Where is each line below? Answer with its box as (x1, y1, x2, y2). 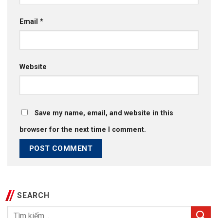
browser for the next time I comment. (19, 125, 146, 134)
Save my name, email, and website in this (35, 109, 173, 117)
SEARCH (17, 191, 50, 200)
